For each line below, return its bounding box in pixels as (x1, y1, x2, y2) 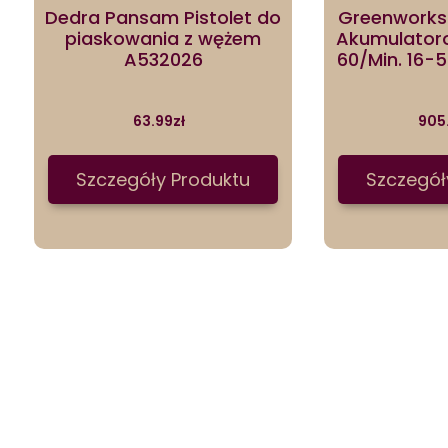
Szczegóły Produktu (76, 167, 251, 193)
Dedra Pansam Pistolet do (45, 4, 282, 30)
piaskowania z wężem (65, 25, 262, 51)
